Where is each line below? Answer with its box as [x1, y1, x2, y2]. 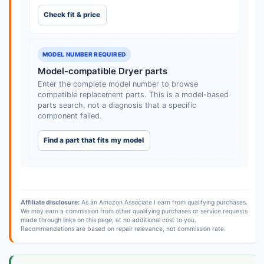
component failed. [37, 111, 102, 121]
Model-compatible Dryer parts [37, 65, 167, 77]
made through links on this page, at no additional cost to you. [20, 216, 196, 225]
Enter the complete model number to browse [37, 80, 198, 89]
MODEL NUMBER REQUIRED [42, 50, 126, 58]
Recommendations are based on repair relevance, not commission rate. [20, 225, 226, 233]
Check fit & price [44, 11, 101, 19]
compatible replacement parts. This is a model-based [37, 90, 229, 100]
